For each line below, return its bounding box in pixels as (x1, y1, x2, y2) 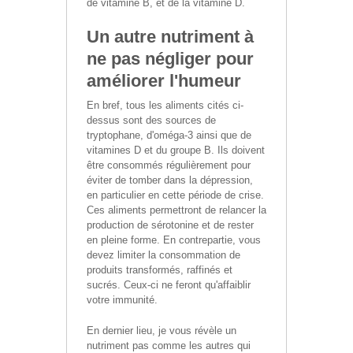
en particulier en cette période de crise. (87, 188, 264, 201)
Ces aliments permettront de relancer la (87, 203, 266, 216)
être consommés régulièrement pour (87, 158, 251, 171)
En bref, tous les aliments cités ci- (87, 98, 243, 111)
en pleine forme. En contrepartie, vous (87, 233, 261, 246)
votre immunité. (87, 293, 158, 306)
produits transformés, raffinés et (87, 263, 232, 276)
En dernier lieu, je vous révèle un (87, 324, 236, 336)
